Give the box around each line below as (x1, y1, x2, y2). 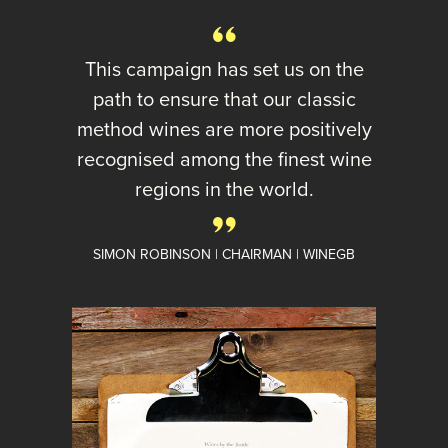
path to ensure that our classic (92, 83, 356, 114)
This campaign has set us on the (84, 53, 364, 84)
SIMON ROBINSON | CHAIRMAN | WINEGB (93, 243, 355, 265)
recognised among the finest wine (76, 143, 372, 174)
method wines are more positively (76, 113, 372, 144)
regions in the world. (134, 173, 314, 204)
